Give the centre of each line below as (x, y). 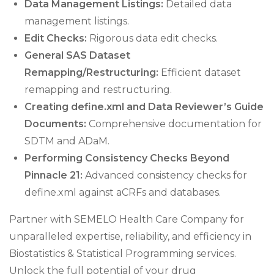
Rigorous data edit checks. (152, 38)
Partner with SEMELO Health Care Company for (127, 219)
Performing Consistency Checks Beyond (127, 158)
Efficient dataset (200, 72)
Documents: (55, 124)
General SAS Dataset (77, 55)
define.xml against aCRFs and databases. (123, 192)
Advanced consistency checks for (165, 175)
